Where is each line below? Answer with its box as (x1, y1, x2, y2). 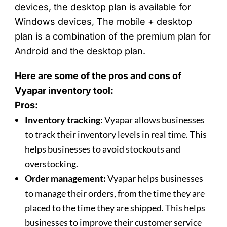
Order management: (25, 173, 108, 184)
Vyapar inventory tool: (15, 85, 114, 96)
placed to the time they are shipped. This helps (25, 202, 206, 214)
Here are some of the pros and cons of (15, 70, 182, 82)
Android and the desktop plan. (15, 46, 146, 57)
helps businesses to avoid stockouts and (25, 143, 181, 155)
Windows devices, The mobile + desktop (15, 16, 193, 27)
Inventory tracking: (25, 114, 103, 126)
